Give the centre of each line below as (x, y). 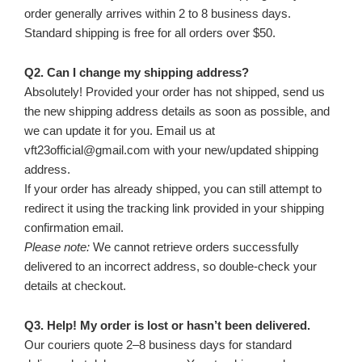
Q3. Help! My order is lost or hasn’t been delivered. (167, 325)
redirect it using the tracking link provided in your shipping (174, 208)
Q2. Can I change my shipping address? (137, 72)
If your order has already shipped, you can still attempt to (173, 189)
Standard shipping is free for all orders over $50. (150, 33)
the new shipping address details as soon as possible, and (177, 111)
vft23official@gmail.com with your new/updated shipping (171, 150)
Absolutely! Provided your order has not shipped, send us (175, 92)
